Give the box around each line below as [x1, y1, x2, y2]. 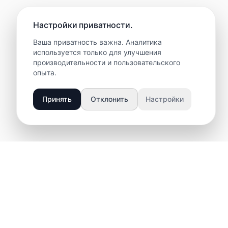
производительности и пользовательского [33, 58, 180, 67]
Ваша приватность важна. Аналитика [33, 38, 162, 46]
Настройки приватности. [33, 20, 133, 30]
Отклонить [91, 95, 128, 103]
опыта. [33, 68, 56, 77]
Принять [42, 95, 72, 103]
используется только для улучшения [33, 48, 161, 56]
